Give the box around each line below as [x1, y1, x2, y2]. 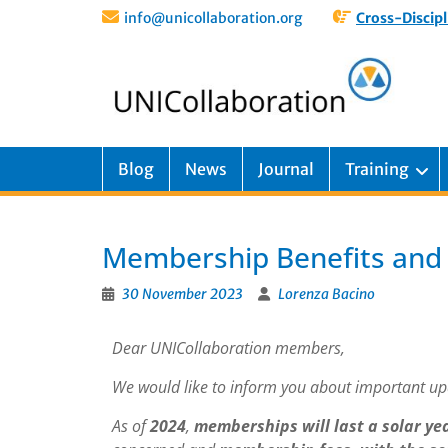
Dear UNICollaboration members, [112, 337, 345, 359]
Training [345, 159, 409, 179]
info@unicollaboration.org [124, 9, 302, 27]
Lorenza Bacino [278, 285, 375, 303]
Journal [258, 159, 314, 179]
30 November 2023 [122, 285, 243, 303]
